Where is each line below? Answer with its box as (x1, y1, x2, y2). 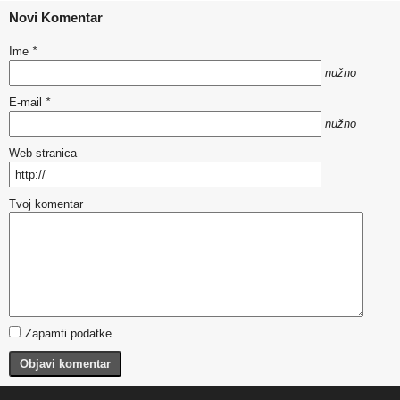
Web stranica (9, 146, 77, 160)
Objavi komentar (20, 357, 111, 371)
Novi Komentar (9, 10, 103, 25)
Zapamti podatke (25, 327, 112, 340)
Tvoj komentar (9, 197, 83, 211)
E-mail (9, 96, 46, 109)
